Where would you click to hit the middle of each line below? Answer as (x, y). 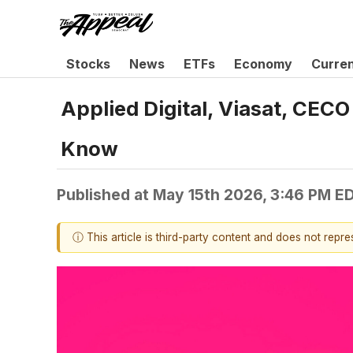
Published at (105, 194)
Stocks (88, 64)
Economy (263, 64)
